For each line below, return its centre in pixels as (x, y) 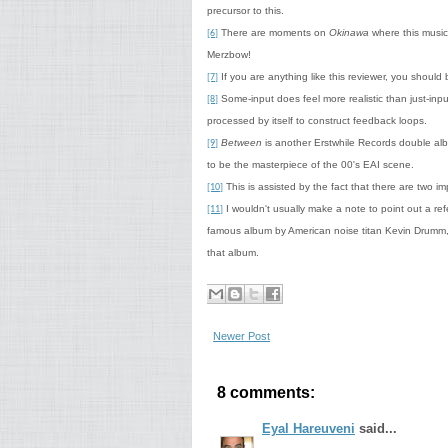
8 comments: (266, 392)
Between (241, 142)
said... (376, 428)
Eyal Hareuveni (308, 428)
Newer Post (241, 336)
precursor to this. (245, 10)
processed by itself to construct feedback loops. (317, 120)
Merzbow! (229, 54)
